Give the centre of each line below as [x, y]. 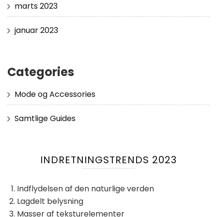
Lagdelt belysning [50, 201]
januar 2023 [36, 31]
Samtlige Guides [45, 119]
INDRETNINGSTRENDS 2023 [108, 160]
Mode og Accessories [55, 94]
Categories [41, 72]
